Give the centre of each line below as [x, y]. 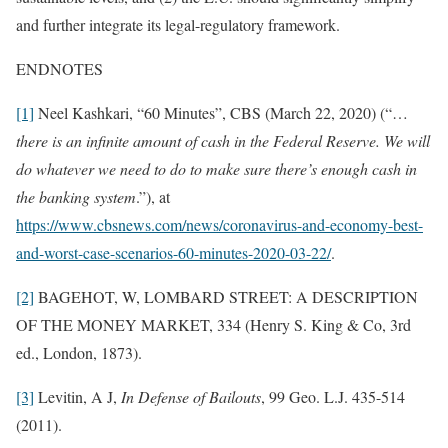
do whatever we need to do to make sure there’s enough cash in [216, 168]
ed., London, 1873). [79, 352]
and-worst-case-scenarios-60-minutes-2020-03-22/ [173, 252]
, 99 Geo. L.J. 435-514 [333, 396]
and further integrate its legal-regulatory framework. [178, 24]
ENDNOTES [59, 68]
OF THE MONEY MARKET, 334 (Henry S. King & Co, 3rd [213, 324]
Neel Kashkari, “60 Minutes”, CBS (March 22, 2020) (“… [221, 112]
